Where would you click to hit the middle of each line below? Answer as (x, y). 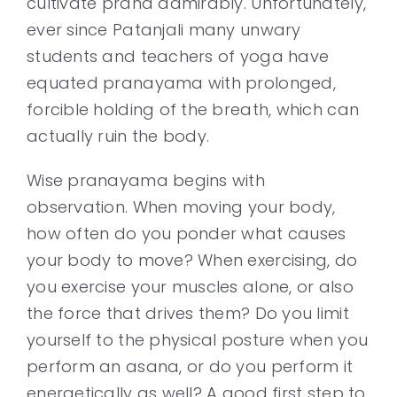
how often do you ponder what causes (187, 234)
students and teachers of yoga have (178, 56)
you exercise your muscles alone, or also (190, 287)
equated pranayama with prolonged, (181, 83)
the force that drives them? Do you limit (188, 313)
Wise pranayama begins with (146, 180)
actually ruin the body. (118, 136)
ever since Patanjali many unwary (164, 30)
